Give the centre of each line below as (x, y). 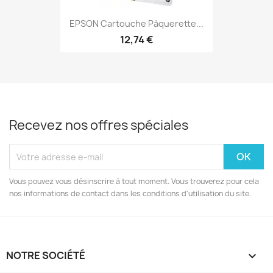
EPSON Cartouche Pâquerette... (136, 23)
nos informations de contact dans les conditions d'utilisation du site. (130, 193)
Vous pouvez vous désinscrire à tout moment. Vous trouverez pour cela (134, 181)
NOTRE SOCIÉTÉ (46, 255)
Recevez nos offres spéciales (99, 125)
